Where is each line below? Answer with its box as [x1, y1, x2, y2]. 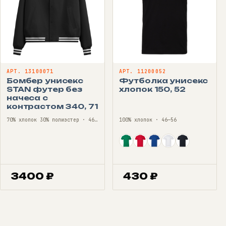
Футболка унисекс [119, 76, 208, 85]
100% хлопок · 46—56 [119, 116, 177, 123]
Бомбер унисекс [7, 76, 84, 85]
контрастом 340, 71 [7, 101, 98, 110]
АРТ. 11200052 [119, 68, 166, 75]
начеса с [7, 93, 48, 102]
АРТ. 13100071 [7, 68, 54, 75]
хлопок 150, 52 [119, 84, 186, 93]
